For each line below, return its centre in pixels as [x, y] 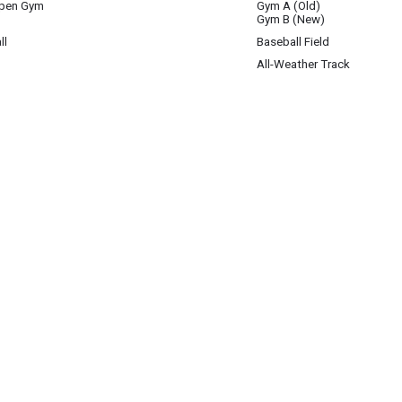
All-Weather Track [303, 64]
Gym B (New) [291, 19]
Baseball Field [293, 42]
